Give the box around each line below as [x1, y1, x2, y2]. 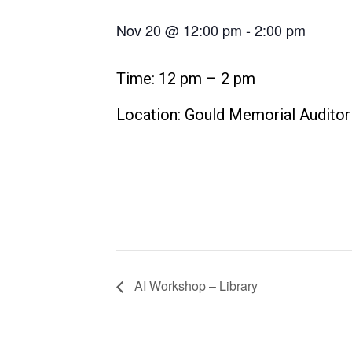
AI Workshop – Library [131, 277, 258, 295]
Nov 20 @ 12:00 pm [116, 20, 242, 40]
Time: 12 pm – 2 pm [116, 69, 255, 88]
